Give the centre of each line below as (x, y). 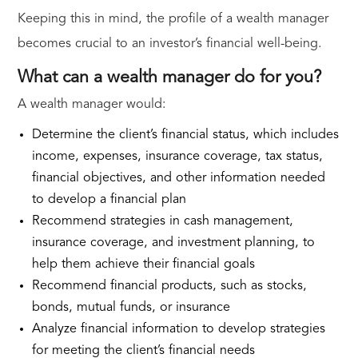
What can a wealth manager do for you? (169, 78)
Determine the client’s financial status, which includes (185, 135)
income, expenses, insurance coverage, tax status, (177, 157)
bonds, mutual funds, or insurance (131, 308)
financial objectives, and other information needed (178, 179)
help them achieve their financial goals (143, 265)
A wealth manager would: (91, 105)
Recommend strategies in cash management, (162, 222)
